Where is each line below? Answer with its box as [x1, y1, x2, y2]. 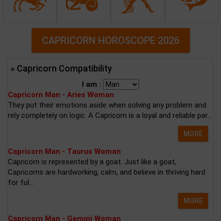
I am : [82, 79, 103, 89]
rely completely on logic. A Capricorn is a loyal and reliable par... [8, 110, 212, 120]
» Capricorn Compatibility [10, 63, 112, 74]
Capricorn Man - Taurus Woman [8, 147, 121, 156]
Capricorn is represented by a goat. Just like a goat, [8, 157, 176, 166]
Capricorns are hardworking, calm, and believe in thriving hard [8, 167, 205, 177]
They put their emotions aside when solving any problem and [8, 100, 206, 110]
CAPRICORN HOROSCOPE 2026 [41, 34, 180, 46]
